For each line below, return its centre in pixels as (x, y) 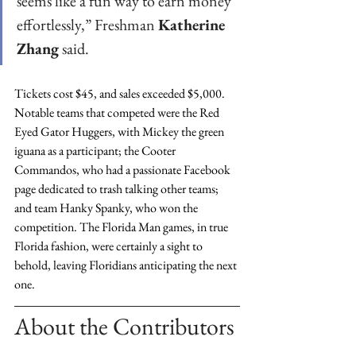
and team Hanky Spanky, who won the (107, 208)
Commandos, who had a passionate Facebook (124, 170)
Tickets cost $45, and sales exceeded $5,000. (121, 94)
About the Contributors (127, 327)
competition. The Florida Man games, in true (122, 227)
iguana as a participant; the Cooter (96, 151)
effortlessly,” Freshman (87, 25)
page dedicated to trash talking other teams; (118, 189)
